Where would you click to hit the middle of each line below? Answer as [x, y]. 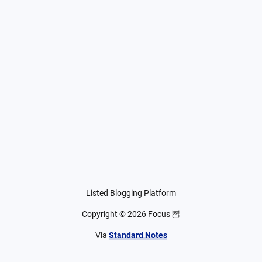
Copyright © [105, 214]
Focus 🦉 [164, 214]
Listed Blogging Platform [131, 193]
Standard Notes [138, 235]
